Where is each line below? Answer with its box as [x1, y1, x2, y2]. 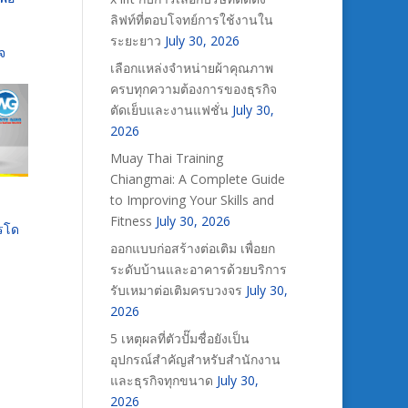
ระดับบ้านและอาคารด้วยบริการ [109, 260, 287, 278]
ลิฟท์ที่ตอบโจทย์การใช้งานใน [109, 11, 273, 28]
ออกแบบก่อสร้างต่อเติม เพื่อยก [109, 240, 275, 257]
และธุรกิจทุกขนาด [109, 372, 213, 389]
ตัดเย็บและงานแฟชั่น [109, 101, 229, 118]
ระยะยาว [109, 32, 161, 49]
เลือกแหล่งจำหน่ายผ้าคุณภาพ [109, 59, 273, 76]
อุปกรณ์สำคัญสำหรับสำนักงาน [109, 351, 280, 368]
